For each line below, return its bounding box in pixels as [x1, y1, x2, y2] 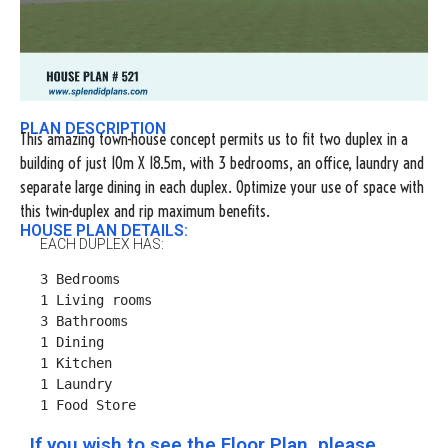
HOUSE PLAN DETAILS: [20, 221, 188, 240]
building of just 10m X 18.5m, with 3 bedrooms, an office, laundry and [20, 153, 424, 173]
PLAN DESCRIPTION [20, 119, 166, 138]
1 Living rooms [40, 292, 152, 308]
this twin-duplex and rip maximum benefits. [20, 201, 270, 221]
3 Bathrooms [40, 313, 128, 329]
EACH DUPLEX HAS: [40, 236, 164, 252]
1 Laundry [40, 376, 112, 392]
